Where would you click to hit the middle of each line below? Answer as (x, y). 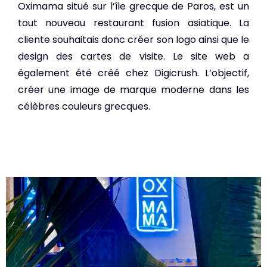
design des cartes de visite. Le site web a (133, 57)
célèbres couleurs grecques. (85, 107)
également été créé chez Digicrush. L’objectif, (133, 73)
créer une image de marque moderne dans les (133, 90)
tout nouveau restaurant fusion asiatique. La (133, 23)
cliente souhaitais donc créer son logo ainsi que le (133, 40)
